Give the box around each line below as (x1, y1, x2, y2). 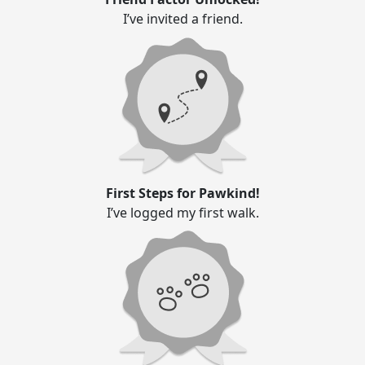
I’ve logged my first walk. (106, 204, 259, 222)
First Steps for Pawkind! (105, 184, 260, 203)
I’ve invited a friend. (122, 10, 243, 29)
